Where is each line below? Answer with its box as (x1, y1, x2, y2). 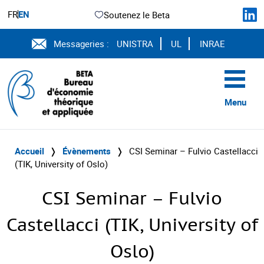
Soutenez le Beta (103, 8, 170, 21)
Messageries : (54, 38, 110, 49)
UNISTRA (116, 38, 153, 49)
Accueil (15, 145, 44, 157)
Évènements (62, 145, 111, 157)
